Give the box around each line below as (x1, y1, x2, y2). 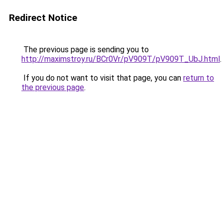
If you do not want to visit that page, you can (21, 73, 183, 83)
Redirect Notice (9, 12, 77, 23)
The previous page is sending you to (21, 45, 149, 54)
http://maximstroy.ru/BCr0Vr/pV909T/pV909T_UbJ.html (21, 54, 220, 64)
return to (183, 73, 214, 83)
